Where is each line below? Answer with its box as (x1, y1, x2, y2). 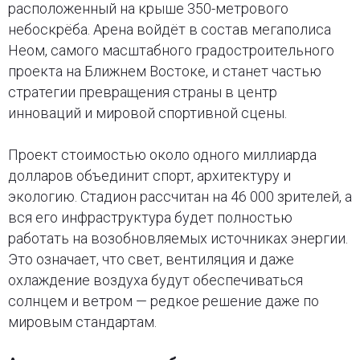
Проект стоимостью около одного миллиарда (7, 145, 317, 163)
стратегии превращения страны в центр (7, 83, 277, 100)
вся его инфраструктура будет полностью (7, 208, 292, 226)
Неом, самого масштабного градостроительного (7, 41, 334, 59)
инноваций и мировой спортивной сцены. (7, 104, 287, 121)
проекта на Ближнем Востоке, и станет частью (7, 62, 321, 80)
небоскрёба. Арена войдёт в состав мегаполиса (7, 20, 331, 38)
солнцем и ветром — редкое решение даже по (7, 292, 319, 309)
